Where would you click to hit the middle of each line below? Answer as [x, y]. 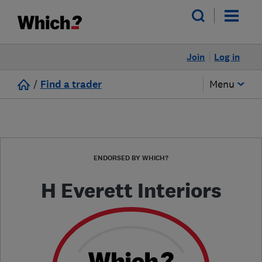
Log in [227, 57]
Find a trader [71, 85]
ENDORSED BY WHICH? [131, 158]
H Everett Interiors [131, 190]
